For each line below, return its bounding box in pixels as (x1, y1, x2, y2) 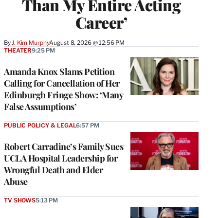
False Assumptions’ (4, 100, 76, 112)
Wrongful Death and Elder (4, 163, 103, 176)
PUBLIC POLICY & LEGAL (4, 121, 76, 129)
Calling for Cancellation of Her (4, 77, 120, 89)
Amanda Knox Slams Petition (4, 65, 114, 77)
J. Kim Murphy (12, 38, 50, 46)
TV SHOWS (4, 196, 36, 204)
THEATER (4, 46, 32, 54)
